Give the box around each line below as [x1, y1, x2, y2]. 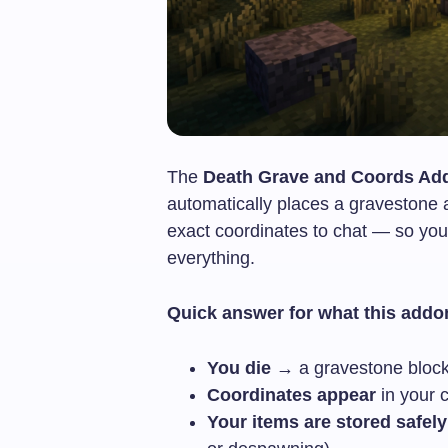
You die [207, 357, 271, 378]
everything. [167, 247, 255, 268]
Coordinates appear [207, 384, 376, 405]
